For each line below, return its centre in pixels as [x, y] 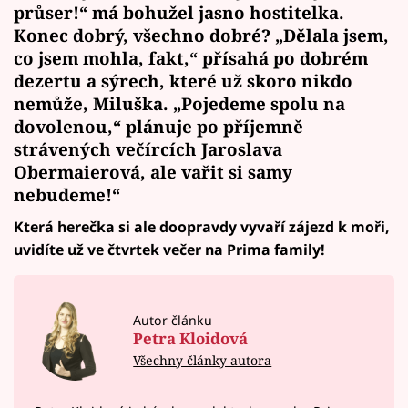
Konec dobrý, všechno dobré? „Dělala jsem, [201, 35]
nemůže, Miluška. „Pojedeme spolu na [179, 103]
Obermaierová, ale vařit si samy [153, 171]
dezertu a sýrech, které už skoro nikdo [183, 80]
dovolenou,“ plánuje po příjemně [158, 126]
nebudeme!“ [67, 194]
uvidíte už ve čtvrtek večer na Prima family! [169, 250]
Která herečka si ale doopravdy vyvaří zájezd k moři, [202, 227]
